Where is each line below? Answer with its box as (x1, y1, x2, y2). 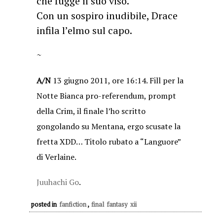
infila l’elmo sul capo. (37, 24, 132, 37)
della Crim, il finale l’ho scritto (37, 106, 146, 116)
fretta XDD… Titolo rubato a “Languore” (37, 136, 181, 147)
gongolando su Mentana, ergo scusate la (37, 121, 181, 132)
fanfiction (59, 200, 86, 209)
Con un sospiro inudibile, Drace (37, 9, 178, 22)
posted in (31, 200, 58, 209)
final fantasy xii (91, 200, 137, 209)
